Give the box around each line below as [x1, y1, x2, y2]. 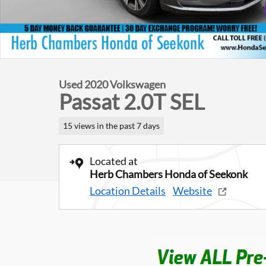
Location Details [90, 183, 166, 197]
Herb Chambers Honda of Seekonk [90, 167, 248, 180]
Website [173, 183, 212, 197]
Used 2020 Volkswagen [59, 78, 166, 91]
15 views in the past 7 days [62, 121, 160, 131]
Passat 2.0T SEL [59, 88, 205, 115]
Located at [90, 154, 138, 167]
